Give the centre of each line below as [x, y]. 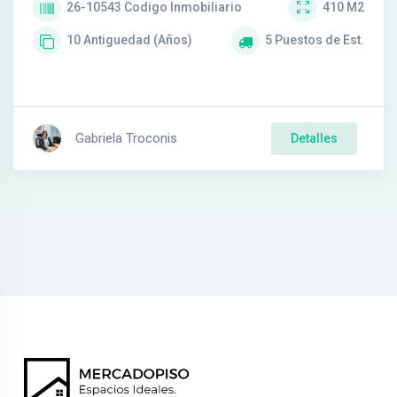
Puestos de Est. [319, 39]
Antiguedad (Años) [138, 39]
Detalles [314, 138]
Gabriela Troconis [126, 138]
